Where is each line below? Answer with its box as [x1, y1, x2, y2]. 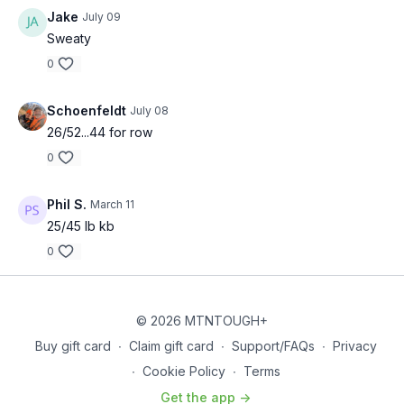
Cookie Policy [142, 363, 225, 379]
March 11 [90, 197, 134, 211]
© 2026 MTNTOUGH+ [136, 313, 268, 328]
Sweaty [47, 31, 91, 46]
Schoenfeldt [47, 103, 126, 118]
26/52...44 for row [47, 124, 152, 140]
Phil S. [47, 197, 87, 212]
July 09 [82, 10, 121, 23]
